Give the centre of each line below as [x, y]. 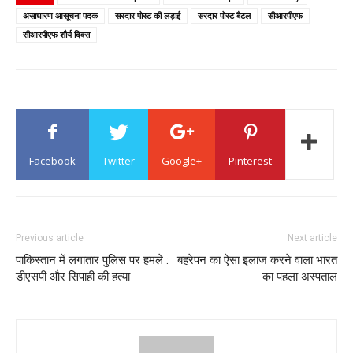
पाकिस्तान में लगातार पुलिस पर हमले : [92, 260]
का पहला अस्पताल [300, 277]
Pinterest [250, 161]
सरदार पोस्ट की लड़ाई [148, 15]
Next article [312, 238]
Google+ [182, 161]
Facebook [52, 161]
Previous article [50, 238]
